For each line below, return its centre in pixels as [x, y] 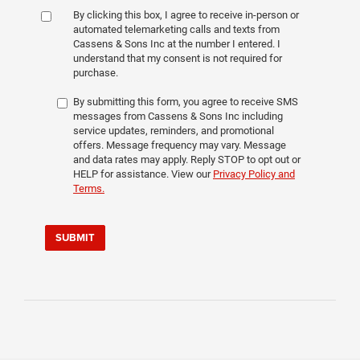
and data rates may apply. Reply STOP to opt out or [187, 160]
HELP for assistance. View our [143, 174]
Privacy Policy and [254, 174]
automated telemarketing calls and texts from [176, 30]
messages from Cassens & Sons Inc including [178, 117]
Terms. [89, 189]
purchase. [96, 73]
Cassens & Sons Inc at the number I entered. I [177, 44]
